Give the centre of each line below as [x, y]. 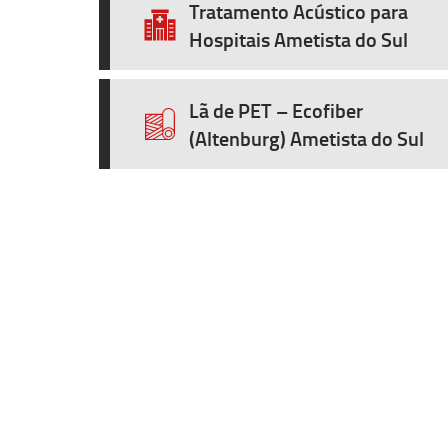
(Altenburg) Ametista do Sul [306, 138]
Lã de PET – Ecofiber [276, 110]
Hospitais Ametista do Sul [298, 39]
